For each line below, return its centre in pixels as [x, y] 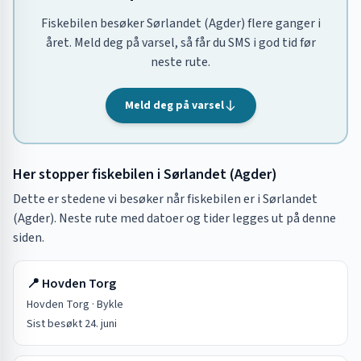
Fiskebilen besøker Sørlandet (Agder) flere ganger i [180, 23]
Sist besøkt [56, 324]
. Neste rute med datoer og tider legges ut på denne [195, 218]
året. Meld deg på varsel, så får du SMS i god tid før [180, 43]
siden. [29, 238]
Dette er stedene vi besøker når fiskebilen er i [138, 199]
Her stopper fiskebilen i [88, 174]
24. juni [101, 324]
